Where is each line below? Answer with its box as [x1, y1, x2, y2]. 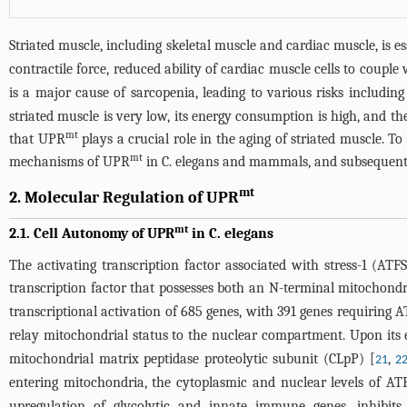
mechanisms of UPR [9, 154, 130, 170]
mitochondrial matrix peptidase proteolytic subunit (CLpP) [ [9, 351, 375, 367]
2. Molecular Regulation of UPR [9, 188, 239, 207]
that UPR [9, 131, 65, 147]
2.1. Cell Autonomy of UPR [9, 225, 174, 242]
